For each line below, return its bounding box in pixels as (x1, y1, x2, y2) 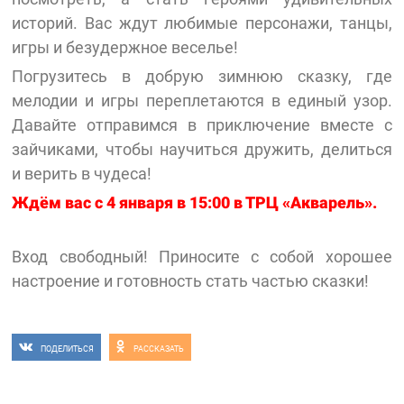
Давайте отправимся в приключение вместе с (12, 115, 392, 134)
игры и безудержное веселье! (12, 37, 239, 57)
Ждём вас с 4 (12, 193, 116, 213)
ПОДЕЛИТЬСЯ (41, 344, 95, 353)
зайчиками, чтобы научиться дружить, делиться (12, 139, 392, 159)
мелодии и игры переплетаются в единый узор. (12, 90, 392, 110)
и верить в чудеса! (12, 163, 152, 183)
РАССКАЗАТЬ (133, 344, 185, 353)
